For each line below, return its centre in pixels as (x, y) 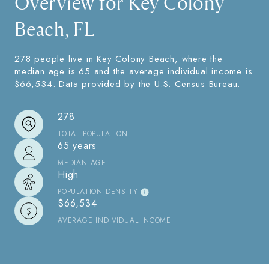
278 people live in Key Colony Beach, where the (119, 59)
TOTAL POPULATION (93, 134)
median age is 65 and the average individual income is (134, 72)
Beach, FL (55, 30)
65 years (77, 146)
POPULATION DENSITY (98, 192)
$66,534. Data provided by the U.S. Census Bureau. (128, 84)
